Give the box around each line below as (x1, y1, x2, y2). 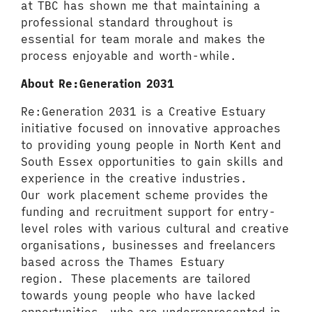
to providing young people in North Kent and (21, 138, 281, 152)
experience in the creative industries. (21, 171, 247, 185)
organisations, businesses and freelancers (21, 238, 276, 252)
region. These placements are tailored (21, 272, 251, 286)
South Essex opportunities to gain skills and (21, 155, 283, 169)
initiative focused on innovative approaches (21, 121, 281, 135)
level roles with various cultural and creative (21, 221, 289, 235)
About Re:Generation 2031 (21, 77, 174, 91)
